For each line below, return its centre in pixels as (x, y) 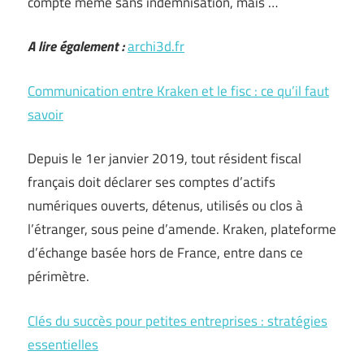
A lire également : (76, 46)
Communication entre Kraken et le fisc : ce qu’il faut (178, 91)
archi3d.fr (156, 46)
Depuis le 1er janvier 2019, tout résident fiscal (165, 158)
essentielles (63, 344)
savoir (45, 114)
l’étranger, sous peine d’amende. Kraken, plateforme (182, 229)
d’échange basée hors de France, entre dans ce (165, 253)
